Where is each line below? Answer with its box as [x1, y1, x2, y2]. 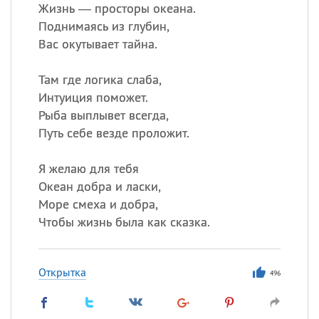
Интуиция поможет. [38, 89, 148, 105]
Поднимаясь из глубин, [38, 18, 169, 34]
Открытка [38, 265, 86, 279]
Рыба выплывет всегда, [38, 107, 169, 123]
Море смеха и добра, [38, 196, 158, 212]
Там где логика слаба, [38, 71, 162, 88]
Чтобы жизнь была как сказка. [38, 214, 210, 230]
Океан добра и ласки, [38, 178, 161, 194]
